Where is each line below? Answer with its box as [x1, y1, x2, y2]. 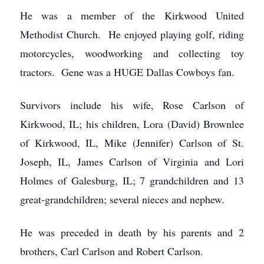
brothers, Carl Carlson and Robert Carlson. [20, 244, 203, 258]
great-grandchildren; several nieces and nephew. [20, 192, 225, 206]
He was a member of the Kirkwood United [20, 8, 244, 22]
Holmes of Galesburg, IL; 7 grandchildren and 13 [20, 173, 244, 187]
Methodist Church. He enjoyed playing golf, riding [20, 27, 244, 41]
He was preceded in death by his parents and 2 [20, 225, 244, 239]
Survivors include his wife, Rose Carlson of [20, 98, 244, 112]
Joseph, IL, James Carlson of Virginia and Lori [20, 154, 244, 169]
